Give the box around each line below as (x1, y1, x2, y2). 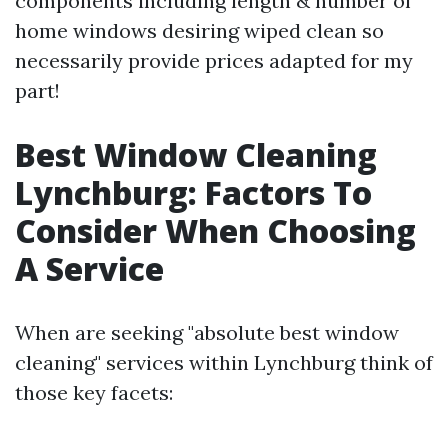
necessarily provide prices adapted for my (15, 48, 413, 73)
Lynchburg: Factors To (15, 171, 372, 214)
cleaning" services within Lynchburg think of (15, 350, 433, 375)
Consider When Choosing (15, 209, 416, 252)
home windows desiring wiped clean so (15, 18, 384, 43)
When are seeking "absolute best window (15, 320, 399, 345)
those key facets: (15, 380, 173, 405)
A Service (15, 247, 164, 290)
